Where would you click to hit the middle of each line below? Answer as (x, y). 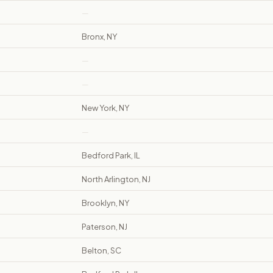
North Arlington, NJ (116, 179)
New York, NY (105, 108)
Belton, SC (101, 251)
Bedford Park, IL (111, 156)
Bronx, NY (99, 37)
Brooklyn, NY (105, 203)
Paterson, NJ (105, 227)
